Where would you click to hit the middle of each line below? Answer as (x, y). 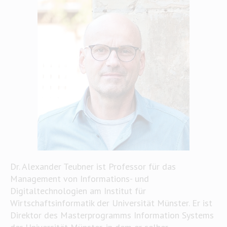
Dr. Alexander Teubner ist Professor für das (93, 166)
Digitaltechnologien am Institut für (78, 191)
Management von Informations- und (79, 179)
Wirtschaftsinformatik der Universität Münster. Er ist (111, 203)
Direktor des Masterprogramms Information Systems (112, 215)
